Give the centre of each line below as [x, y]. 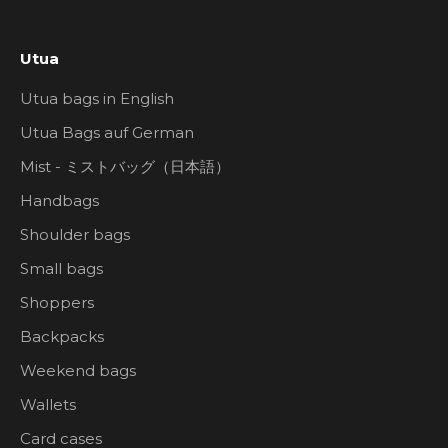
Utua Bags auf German [107, 133]
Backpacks [62, 337]
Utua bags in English [97, 99]
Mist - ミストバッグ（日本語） [125, 167]
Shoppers [57, 303]
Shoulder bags [75, 235]
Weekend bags [78, 371]
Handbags [59, 201]
